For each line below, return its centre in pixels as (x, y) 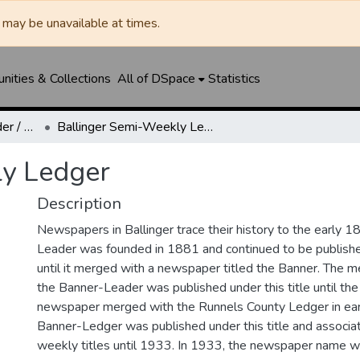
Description (79, 204)
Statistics (234, 79)
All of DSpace (156, 79)
